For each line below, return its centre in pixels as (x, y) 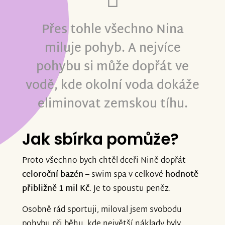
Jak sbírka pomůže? (100, 139)
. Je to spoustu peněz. (130, 189)
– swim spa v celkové (124, 175)
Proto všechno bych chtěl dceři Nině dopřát (104, 161)
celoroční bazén (53, 175)
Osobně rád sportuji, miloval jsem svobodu (102, 210)
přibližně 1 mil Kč (56, 189)
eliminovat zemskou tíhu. (113, 105)
